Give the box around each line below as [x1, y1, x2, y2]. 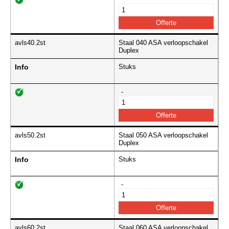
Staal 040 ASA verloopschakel [119, 39, 208, 47]
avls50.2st [15, 131, 45, 140]
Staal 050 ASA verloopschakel [119, 131, 208, 140]
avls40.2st [15, 39, 45, 47]
